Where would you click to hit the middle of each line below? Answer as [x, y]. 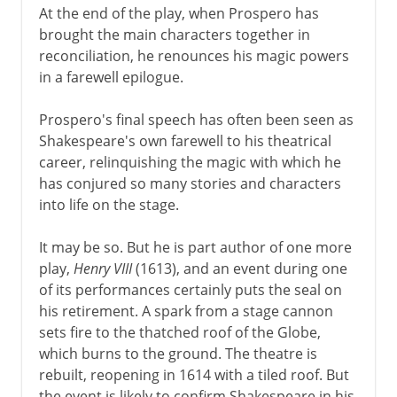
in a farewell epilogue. [111, 77]
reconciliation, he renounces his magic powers [194, 55]
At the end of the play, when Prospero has [179, 13]
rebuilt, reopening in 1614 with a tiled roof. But [194, 374]
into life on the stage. [109, 204]
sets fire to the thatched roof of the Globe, [179, 332]
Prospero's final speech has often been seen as [196, 119]
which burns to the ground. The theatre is [178, 353]
